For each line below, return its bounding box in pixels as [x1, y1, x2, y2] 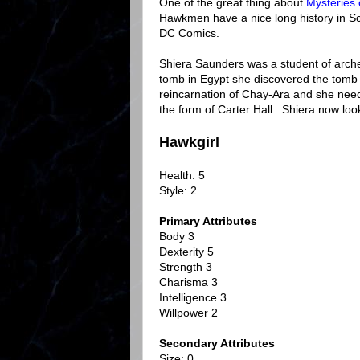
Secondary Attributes [159, 337, 275, 350]
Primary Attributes [159, 215, 257, 228]
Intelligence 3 [159, 291, 227, 305]
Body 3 [159, 230, 194, 243]
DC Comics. [159, 27, 219, 40]
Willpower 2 [159, 306, 218, 320]
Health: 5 [159, 169, 205, 182]
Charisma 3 [159, 276, 218, 289]
